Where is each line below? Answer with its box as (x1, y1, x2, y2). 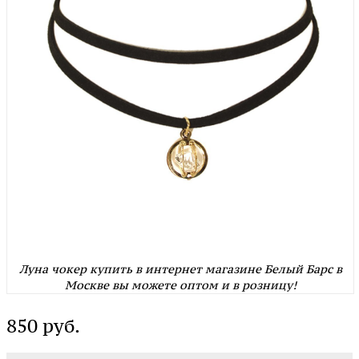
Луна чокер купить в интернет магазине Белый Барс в (18, 261, 342, 277)
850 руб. (6, 314, 80, 338)
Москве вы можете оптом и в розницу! (64, 277, 296, 293)
